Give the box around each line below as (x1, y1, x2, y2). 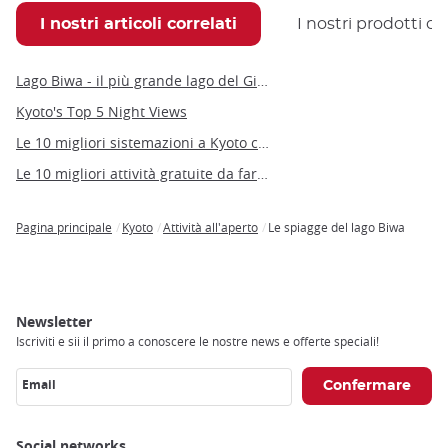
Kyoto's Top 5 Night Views (16, 101, 187, 121)
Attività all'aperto (163, 218, 258, 235)
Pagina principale (16, 218, 112, 235)
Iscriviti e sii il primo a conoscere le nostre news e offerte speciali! (16, 332, 379, 349)
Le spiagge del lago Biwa (268, 218, 405, 235)
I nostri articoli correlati (40, 15, 237, 32)
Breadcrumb (16, 232, 100, 252)
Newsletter (16, 311, 92, 331)
